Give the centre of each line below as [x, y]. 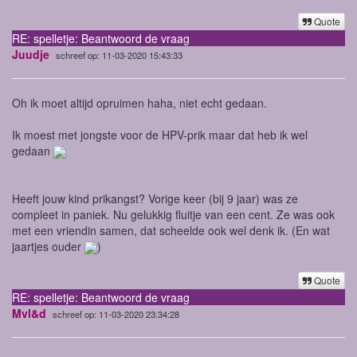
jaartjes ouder [48, 246]
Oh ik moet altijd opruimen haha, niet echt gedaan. [139, 102]
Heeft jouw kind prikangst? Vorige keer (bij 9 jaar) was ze [155, 198]
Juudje [31, 54]
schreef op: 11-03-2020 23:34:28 [116, 314]
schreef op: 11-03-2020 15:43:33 [119, 55]
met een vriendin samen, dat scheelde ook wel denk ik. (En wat [171, 230]
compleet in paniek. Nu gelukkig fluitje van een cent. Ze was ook [173, 214]
